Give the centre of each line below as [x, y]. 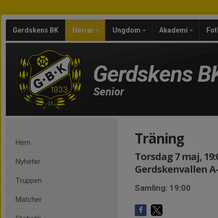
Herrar [84, 30]
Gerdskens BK [36, 30]
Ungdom [127, 30]
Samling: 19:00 [163, 188]
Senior [109, 92]
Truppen [29, 181]
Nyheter [28, 162]
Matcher [29, 200]
